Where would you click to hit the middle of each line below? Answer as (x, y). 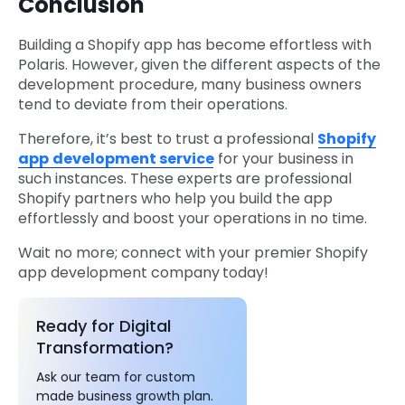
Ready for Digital (104, 326)
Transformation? (105, 348)
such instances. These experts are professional (185, 179)
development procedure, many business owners (190, 85)
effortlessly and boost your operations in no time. (194, 219)
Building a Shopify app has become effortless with (195, 45)
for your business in (284, 159)
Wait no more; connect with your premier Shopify (193, 253)
